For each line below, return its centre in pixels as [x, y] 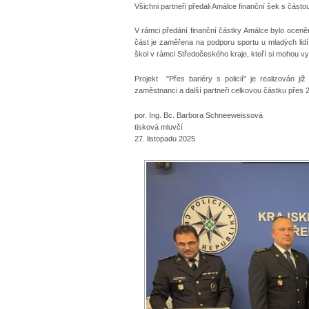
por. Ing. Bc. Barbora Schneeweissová [198, 115]
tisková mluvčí [158, 127]
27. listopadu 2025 [165, 138]
